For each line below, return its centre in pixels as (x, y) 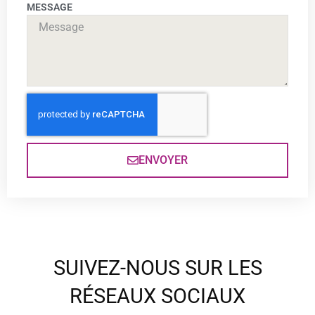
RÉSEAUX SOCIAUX (157, 296)
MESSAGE (50, 7)
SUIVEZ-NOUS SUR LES (157, 268)
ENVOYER (163, 160)
